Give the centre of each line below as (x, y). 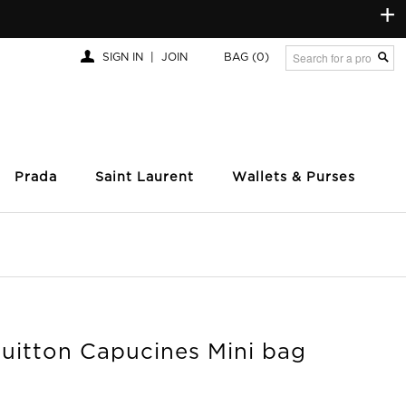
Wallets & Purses (294, 178)
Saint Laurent (145, 178)
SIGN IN (122, 58)
